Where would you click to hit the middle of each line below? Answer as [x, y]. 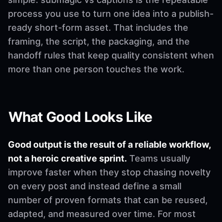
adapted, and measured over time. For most [102, 214]
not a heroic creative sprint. [67, 158]
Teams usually [159, 158]
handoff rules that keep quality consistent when [111, 55]
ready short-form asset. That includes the [98, 27]
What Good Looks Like [80, 117]
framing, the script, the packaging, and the [99, 41]
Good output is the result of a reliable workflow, [109, 144]
